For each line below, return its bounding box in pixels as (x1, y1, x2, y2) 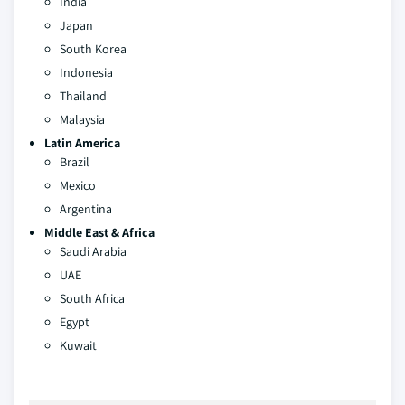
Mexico (60, 176, 96, 193)
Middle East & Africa (44, 223, 155, 240)
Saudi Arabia (60, 242, 127, 259)
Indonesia (60, 63, 113, 80)
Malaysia (60, 110, 105, 127)
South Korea (60, 40, 127, 57)
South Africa (60, 289, 125, 306)
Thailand (60, 87, 107, 104)
